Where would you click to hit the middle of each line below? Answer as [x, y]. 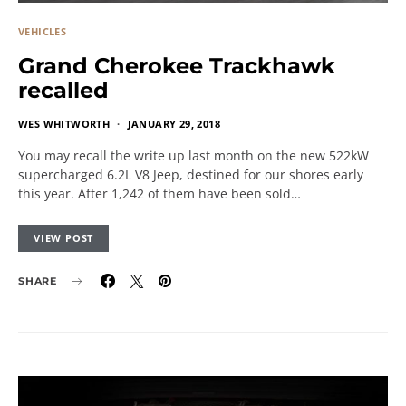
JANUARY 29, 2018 [174, 124]
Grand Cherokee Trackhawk [177, 66]
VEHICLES [43, 31]
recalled [63, 90]
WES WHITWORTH [64, 124]
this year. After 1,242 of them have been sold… [159, 193]
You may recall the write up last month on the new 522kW [193, 155]
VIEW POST [64, 238]
